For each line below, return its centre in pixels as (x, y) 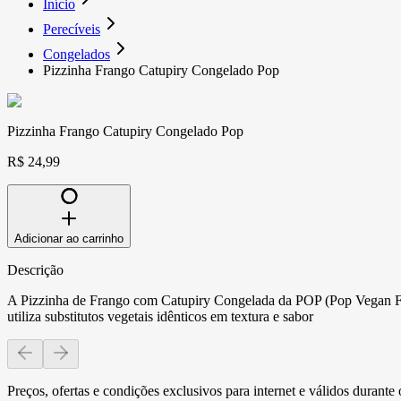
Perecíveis (72, 29)
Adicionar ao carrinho (69, 238)
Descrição (35, 269)
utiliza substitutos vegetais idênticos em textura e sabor (160, 316)
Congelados (77, 54)
